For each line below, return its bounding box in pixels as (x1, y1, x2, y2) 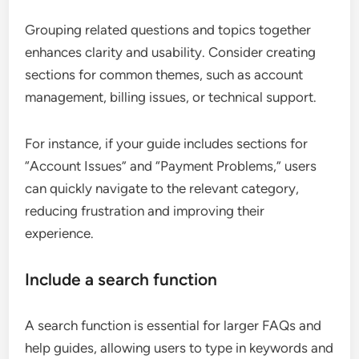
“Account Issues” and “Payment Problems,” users (25, 158, 317, 175)
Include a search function (25, 269, 218, 290)
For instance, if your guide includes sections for (25, 135, 309, 152)
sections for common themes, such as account (25, 67, 304, 83)
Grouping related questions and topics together (25, 22, 312, 38)
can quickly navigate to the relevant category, (25, 180, 300, 197)
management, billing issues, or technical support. (25, 89, 317, 106)
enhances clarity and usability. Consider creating (25, 44, 317, 61)
